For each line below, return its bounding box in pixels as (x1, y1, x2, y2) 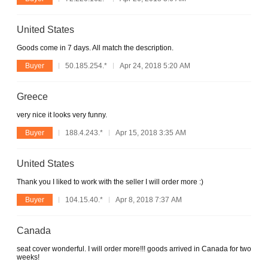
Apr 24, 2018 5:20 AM (120, 61, 190, 70)
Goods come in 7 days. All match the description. (17, 43, 173, 52)
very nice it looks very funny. (17, 110, 107, 119)
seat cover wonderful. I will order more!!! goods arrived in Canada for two (17, 244, 251, 253)
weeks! (17, 252, 39, 261)
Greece (17, 91, 48, 102)
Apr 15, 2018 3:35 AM (115, 128, 186, 137)
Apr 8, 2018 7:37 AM (115, 195, 182, 204)
